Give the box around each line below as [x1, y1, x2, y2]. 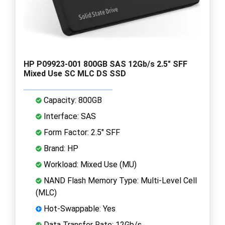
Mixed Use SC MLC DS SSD [24, 68, 126, 78]
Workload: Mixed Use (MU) [42, 159, 137, 169]
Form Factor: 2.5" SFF [42, 127, 120, 137]
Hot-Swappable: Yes [42, 203, 116, 213]
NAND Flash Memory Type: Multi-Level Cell [42, 175, 197, 185]
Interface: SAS [42, 111, 96, 121]
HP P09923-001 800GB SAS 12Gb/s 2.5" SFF [24, 59, 187, 69]
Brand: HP [42, 143, 78, 153]
